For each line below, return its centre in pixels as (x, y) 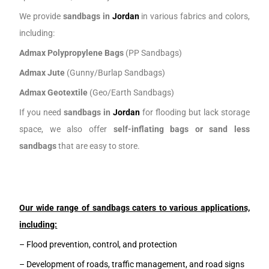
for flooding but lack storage (195, 112)
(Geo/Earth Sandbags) (131, 92)
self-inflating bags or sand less (181, 129)
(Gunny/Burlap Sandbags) (115, 72)
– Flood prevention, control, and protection (98, 244)
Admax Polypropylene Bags (72, 53)
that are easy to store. (98, 146)
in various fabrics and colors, (194, 16)
